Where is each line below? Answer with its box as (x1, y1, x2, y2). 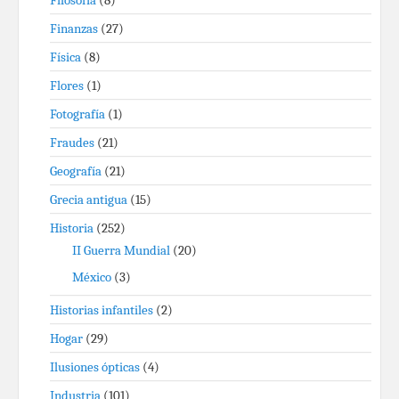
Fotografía (50, 106, 105, 122)
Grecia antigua (50, 191, 127, 208)
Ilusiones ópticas (50, 359, 140, 375)
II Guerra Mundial (72, 242, 170, 258)
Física (50, 49, 81, 65)
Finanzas (50, 20, 98, 37)
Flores (50, 77, 84, 94)
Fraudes (50, 134, 94, 151)
